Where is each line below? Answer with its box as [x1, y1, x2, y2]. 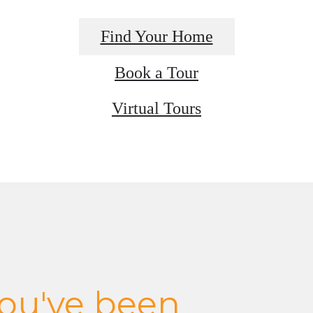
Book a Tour [115, 63, 198, 82]
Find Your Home [100, 27, 213, 45]
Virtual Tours [112, 99, 201, 117]
